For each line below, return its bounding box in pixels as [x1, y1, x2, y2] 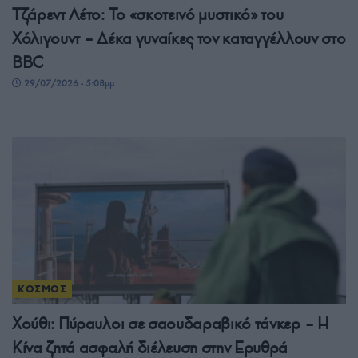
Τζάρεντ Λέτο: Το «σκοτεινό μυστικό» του [12, 4, 284, 26]
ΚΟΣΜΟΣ [18, 283, 67, 296]
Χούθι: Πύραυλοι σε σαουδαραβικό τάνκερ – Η [12, 313, 329, 335]
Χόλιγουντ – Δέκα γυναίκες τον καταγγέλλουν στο [12, 28, 346, 50]
